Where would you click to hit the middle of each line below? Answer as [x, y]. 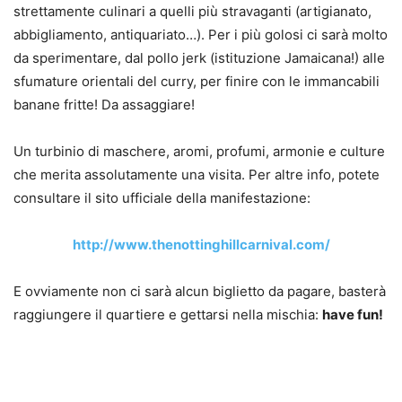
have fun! [353, 314]
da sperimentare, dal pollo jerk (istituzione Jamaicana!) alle [199, 57]
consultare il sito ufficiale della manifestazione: [162, 197]
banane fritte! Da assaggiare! [104, 104]
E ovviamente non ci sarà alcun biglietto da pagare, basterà [200, 291]
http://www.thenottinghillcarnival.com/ [201, 244]
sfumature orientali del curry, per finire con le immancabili [197, 81]
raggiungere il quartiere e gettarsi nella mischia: [168, 314]
